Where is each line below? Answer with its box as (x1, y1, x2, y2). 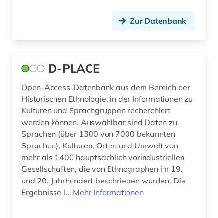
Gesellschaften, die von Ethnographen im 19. (21, 164, 182, 174)
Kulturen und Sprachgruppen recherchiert (21, 106, 171, 116)
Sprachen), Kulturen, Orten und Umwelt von (21, 141, 178, 151)
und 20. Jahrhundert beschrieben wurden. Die (21, 176, 185, 186)
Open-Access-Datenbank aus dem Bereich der (21, 82, 190, 92)
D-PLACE (48, 61, 100, 76)
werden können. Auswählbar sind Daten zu (21, 117, 177, 127)
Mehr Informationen (73, 187, 144, 198)
